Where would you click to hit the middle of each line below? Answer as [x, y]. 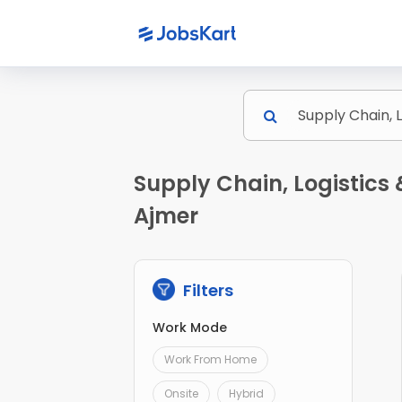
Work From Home [211, 360]
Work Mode [190, 328]
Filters [207, 291]
